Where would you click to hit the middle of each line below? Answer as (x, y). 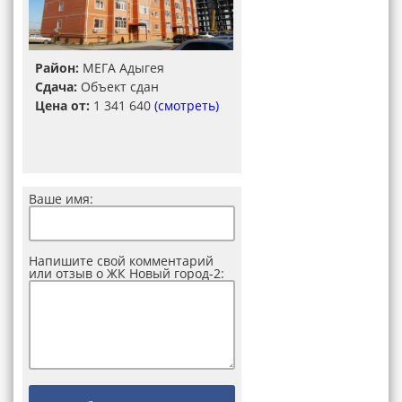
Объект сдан (118, 87)
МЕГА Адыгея (122, 68)
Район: (57, 68)
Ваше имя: (61, 199)
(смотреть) (187, 105)
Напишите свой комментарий (121, 261)
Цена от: (62, 105)
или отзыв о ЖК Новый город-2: (127, 273)
